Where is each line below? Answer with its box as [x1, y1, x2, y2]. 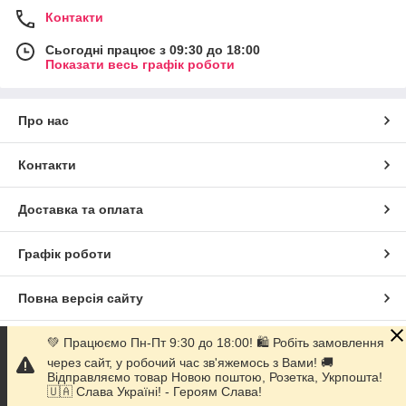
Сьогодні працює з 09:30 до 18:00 [45, 42, 260, 57]
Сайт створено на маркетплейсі [18, 334, 225, 350]
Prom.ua [225, 334, 275, 350]
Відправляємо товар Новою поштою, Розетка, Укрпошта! [47, 370, 382, 384]
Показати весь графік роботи [45, 56, 235, 72]
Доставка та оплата [18, 201, 143, 217]
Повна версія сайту [18, 290, 143, 305]
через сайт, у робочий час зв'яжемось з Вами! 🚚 [47, 355, 333, 370]
